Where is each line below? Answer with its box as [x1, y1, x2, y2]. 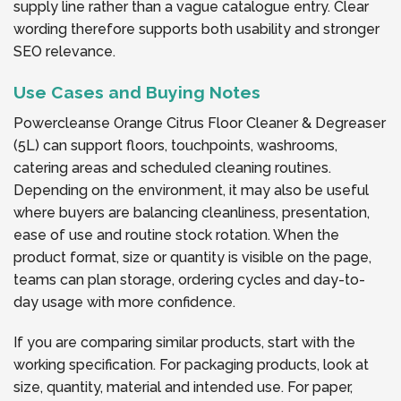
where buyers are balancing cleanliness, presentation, [13, 203, 370, 221]
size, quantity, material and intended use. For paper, [13, 379, 353, 397]
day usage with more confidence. [13, 293, 235, 311]
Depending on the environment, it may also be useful [13, 181, 369, 199]
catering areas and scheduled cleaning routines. [13, 158, 331, 176]
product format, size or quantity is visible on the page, [13, 248, 371, 266]
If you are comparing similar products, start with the [13, 334, 355, 352]
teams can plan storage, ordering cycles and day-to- [13, 270, 365, 288]
